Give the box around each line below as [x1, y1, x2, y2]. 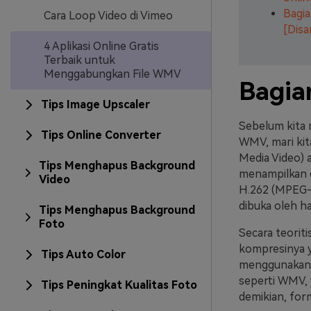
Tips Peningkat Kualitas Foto [41, 278, 197, 292]
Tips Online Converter [41, 128, 161, 142]
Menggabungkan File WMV [44, 67, 181, 81]
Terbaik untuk [44, 53, 115, 67]
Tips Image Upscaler [41, 98, 150, 111]
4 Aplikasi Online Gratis [44, 40, 159, 53]
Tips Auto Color [41, 248, 126, 261]
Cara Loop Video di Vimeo [44, 9, 173, 22]
